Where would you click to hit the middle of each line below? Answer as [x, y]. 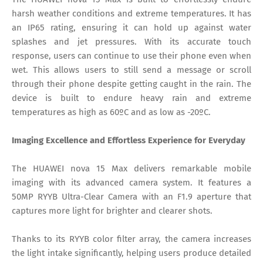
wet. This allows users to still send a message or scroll [131, 70]
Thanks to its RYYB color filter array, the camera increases [131, 239]
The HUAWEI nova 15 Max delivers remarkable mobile [131, 169]
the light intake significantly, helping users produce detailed [131, 253]
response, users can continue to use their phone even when [131, 56]
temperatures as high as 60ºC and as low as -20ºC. [111, 112]
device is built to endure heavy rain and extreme [131, 98]
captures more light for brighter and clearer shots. [112, 211]
